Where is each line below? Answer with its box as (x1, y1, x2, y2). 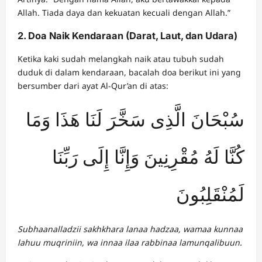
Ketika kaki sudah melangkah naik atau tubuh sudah (18, 53, 224, 65)
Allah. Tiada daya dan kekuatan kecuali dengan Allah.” (18, 6, 230, 18)
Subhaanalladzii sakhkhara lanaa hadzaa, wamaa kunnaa (18, 223, 243, 235)
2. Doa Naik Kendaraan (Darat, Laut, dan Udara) (18, 29, 237, 42)
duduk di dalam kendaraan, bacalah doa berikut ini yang (18, 67, 241, 78)
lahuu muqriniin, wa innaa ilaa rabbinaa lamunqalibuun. (18, 237, 242, 249)
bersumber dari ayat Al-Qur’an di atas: (18, 80, 168, 92)
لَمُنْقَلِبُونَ (176, 184, 244, 206)
